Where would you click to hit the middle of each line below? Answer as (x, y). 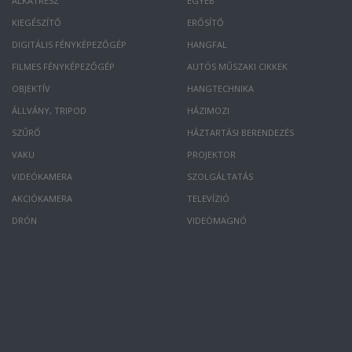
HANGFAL (207, 44)
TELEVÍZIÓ (209, 198)
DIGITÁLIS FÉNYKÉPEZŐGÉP (69, 44)
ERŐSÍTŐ (206, 22)
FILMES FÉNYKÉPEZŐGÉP (63, 66)
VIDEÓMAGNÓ (217, 220)
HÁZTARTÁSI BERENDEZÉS (241, 132)
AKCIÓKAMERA (42, 198)
